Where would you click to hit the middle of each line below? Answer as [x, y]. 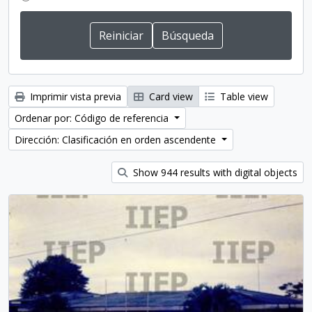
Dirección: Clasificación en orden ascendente [117, 140]
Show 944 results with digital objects [214, 172]
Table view [243, 96]
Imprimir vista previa [74, 96]
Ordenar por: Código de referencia [93, 118]
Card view [170, 96]
